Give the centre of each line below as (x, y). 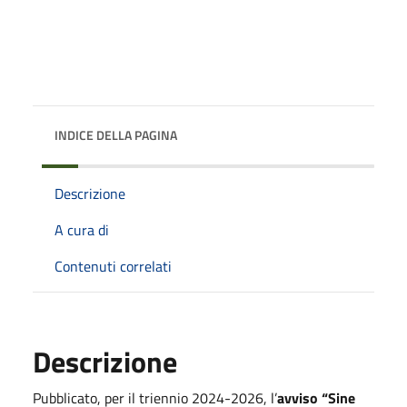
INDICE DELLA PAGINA (116, 134)
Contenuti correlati (113, 266)
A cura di (82, 229)
